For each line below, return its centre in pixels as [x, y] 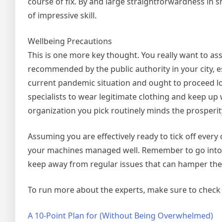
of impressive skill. [62, 15]
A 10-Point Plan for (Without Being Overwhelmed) [120, 216]
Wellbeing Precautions [70, 41]
